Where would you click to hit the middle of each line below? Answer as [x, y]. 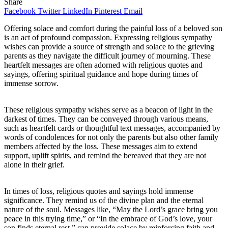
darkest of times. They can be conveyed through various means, [106, 119]
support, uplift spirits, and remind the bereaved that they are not [105, 155]
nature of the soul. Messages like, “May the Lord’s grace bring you [111, 209]
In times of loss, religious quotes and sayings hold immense [99, 191]
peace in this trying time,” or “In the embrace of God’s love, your [108, 218]
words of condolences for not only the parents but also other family [111, 137]
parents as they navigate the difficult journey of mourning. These [107, 55]
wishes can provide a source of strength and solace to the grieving [109, 46]
